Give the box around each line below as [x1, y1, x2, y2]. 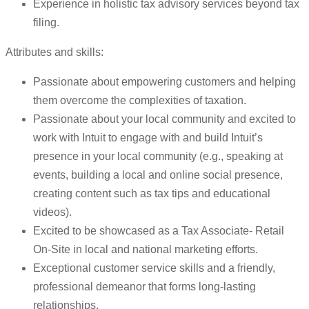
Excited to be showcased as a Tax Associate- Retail [33, 225, 284, 237]
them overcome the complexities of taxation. [33, 94, 246, 107]
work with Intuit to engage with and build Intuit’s [33, 132, 263, 144]
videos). [33, 206, 72, 219]
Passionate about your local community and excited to [33, 113, 296, 126]
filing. [33, 17, 59, 29]
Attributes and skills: [6, 46, 103, 59]
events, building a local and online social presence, [33, 169, 283, 181]
